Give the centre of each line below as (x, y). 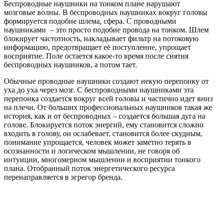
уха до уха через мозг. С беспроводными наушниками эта (99, 90)
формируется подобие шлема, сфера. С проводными (90, 21)
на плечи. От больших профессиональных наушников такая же (108, 108)
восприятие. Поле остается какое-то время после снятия (96, 56)
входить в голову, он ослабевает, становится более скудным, (103, 134)
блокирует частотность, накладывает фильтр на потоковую (101, 39)
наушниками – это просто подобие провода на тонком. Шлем (106, 30)
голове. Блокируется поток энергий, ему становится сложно (104, 125)
